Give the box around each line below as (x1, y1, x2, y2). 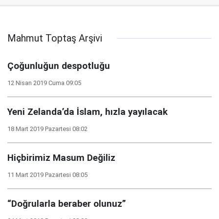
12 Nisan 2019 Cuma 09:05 (7, 79, 81, 87)
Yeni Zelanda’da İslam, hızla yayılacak (7, 107, 168, 117)
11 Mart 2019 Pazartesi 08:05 (7, 171, 88, 178)
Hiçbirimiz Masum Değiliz (7, 153, 115, 163)
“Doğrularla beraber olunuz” (7, 198, 126, 209)
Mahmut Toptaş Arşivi (7, 32, 102, 44)
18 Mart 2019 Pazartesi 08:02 (7, 125, 88, 132)
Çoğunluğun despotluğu (7, 61, 110, 71)
